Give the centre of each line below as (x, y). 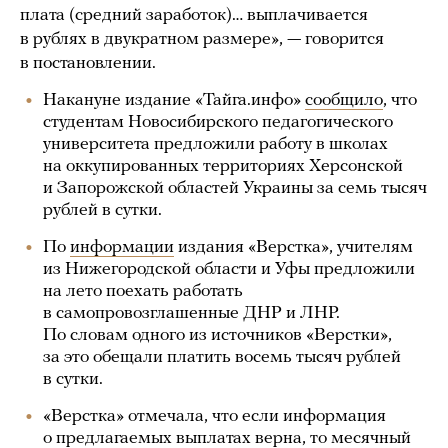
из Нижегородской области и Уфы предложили (229, 269)
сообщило (344, 100)
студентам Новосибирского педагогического (218, 122)
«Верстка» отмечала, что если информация (214, 416)
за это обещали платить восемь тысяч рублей (222, 357)
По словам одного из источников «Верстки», (217, 335)
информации (122, 247)
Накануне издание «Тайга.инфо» (174, 100)
